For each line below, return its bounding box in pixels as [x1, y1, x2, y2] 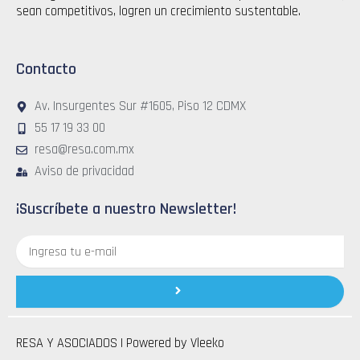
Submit [177, 273, 213, 289]
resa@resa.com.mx [34, 141, 134, 159]
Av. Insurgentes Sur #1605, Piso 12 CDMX [34, 98, 246, 116]
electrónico [15, 252, 66, 267]
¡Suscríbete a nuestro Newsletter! [16, 198, 236, 220]
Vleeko [190, 334, 224, 352]
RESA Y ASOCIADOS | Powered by [16, 334, 190, 352]
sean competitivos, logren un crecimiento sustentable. [16, 2, 301, 20]
